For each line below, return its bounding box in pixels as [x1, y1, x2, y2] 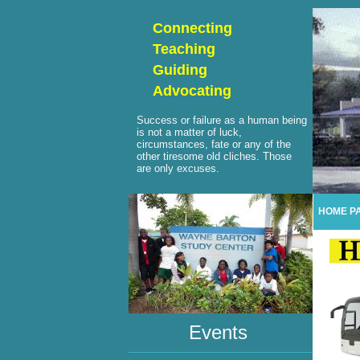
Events [188, 321, 253, 343]
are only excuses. [137, 162, 219, 174]
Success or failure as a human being [137, 114, 307, 126]
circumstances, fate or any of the [137, 138, 291, 150]
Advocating [153, 83, 231, 99]
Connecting [153, 20, 232, 36]
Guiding [153, 62, 207, 78]
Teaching [153, 41, 215, 57]
